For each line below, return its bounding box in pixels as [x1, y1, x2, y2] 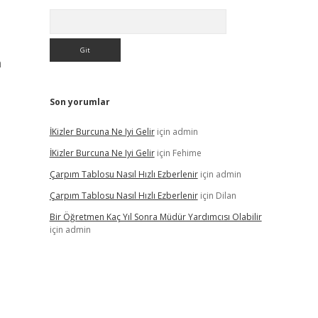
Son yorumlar [49, 96, 110, 108]
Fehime [172, 147, 202, 159]
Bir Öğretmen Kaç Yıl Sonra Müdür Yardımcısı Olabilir [49, 211, 262, 223]
